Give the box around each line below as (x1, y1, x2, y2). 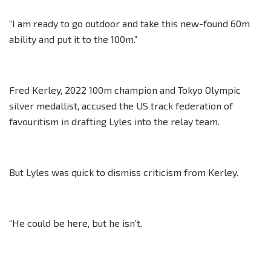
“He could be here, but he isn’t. (9, 217, 142, 229)
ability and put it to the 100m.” (9, 33, 137, 45)
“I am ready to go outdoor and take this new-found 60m (9, 17, 250, 29)
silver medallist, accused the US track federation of (9, 99, 233, 111)
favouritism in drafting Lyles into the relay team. (9, 115, 220, 127)
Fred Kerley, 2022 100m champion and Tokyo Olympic (9, 83, 241, 96)
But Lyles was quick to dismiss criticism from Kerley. (9, 166, 238, 178)
